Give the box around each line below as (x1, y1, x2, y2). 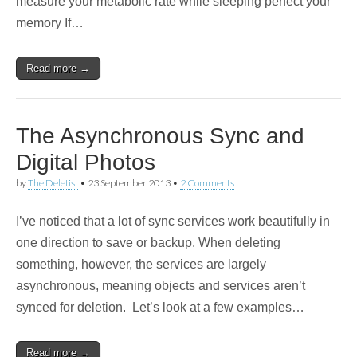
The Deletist (28, 177, 78, 189)
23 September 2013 (88, 177, 171, 189)
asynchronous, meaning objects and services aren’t (16, 279, 305, 292)
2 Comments (180, 177, 234, 189)
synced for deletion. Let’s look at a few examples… (16, 300, 304, 314)
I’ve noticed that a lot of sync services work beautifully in (16, 214, 330, 228)
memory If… (16, 16, 84, 29)
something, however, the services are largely (16, 257, 266, 271)
